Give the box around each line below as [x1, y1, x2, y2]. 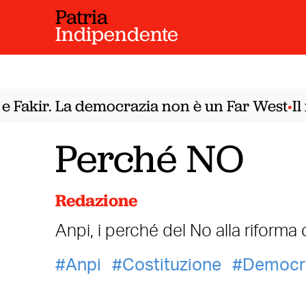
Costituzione [122, 256, 221, 274]
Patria [55, 3, 108, 30]
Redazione [55, 189, 137, 211]
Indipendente [55, 20, 178, 47]
